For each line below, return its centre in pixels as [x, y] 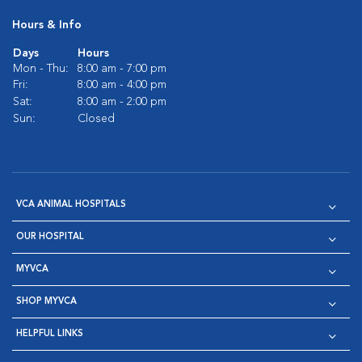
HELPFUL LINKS [50, 334]
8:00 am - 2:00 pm [122, 102]
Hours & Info [47, 25]
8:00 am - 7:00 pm [122, 69]
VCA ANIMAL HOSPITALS [71, 205]
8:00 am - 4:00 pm [122, 85]
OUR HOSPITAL [50, 237]
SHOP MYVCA [46, 302]
